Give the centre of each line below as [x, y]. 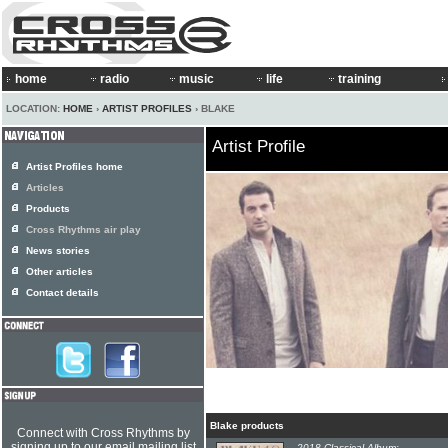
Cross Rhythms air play [83, 229]
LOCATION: [34, 108]
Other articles [59, 271]
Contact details [62, 292]
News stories [58, 250]
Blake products [247, 425]
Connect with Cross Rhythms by [103, 433]
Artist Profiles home [74, 166]
